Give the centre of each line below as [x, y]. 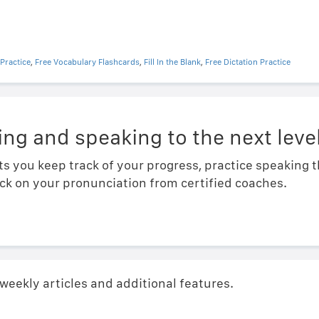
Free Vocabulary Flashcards [87, 62]
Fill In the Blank [172, 62]
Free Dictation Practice [247, 62]
